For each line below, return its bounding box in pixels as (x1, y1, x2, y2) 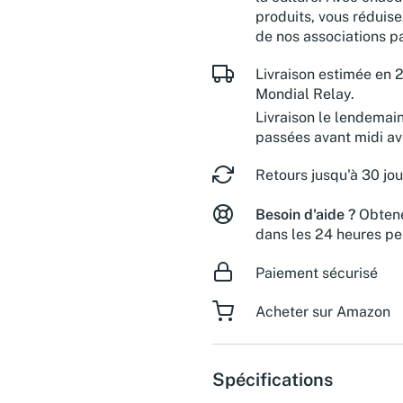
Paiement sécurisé (255, 264, 378, 282)
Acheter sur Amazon (255, 302, 390, 320)
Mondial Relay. (255, 85, 354, 103)
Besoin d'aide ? (255, 205, 355, 223)
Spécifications (212, 368, 333, 390)
